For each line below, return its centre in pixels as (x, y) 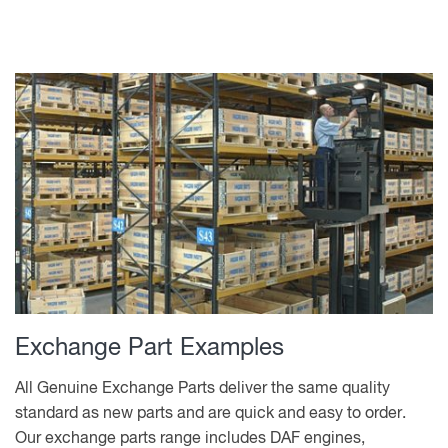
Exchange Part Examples (149, 348)
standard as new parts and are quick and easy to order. (210, 414)
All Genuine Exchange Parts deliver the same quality (202, 389)
